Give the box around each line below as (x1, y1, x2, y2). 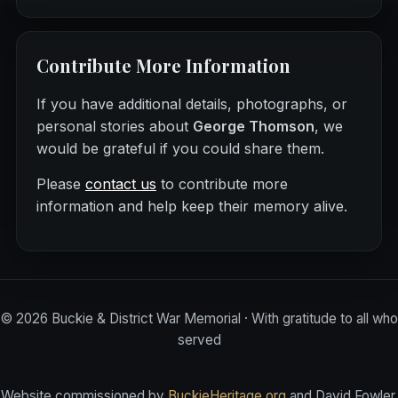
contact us (84, 175, 156, 194)
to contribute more (155, 175, 288, 194)
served (177, 331, 221, 349)
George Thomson (192, 117, 314, 136)
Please (36, 175, 85, 194)
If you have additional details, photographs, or (36, 95, 347, 114)
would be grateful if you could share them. (36, 139, 324, 158)
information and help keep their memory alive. (36, 197, 347, 216)
